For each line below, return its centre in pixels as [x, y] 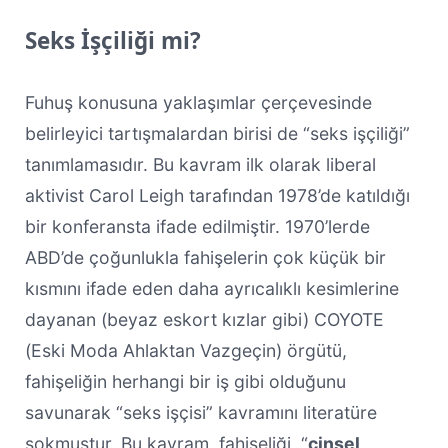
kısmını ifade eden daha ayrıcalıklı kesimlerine [211, 288]
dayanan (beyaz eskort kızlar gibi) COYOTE [204, 319]
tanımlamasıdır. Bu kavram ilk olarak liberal [200, 164]
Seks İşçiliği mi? [112, 40]
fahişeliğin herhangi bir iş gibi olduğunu [185, 381]
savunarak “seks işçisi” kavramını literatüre [200, 412]
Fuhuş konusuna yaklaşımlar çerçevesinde [198, 102]
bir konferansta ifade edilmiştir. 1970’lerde [197, 226]
